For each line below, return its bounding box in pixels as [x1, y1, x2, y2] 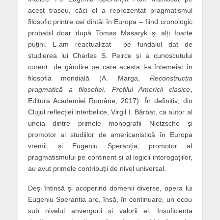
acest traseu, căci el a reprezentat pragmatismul [27, 6, 192, 14]
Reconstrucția [149, 74, 192, 82]
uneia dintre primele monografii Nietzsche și [27, 119, 192, 127]
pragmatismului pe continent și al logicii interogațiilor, [27, 153, 192, 161]
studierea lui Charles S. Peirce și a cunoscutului [27, 51, 192, 59]
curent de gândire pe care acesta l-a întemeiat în [27, 62, 192, 71]
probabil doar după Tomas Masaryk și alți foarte [27, 28, 192, 37]
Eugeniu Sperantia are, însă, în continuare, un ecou [27, 195, 192, 204]
